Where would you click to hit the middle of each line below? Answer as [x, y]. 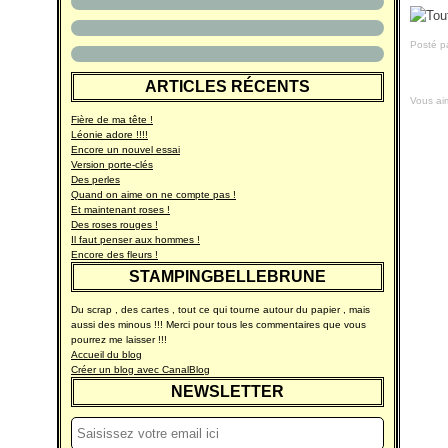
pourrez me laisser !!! [119, 339]
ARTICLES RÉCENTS [228, 86]
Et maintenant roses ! [120, 209]
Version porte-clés [112, 164]
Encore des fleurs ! [114, 254]
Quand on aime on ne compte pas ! [153, 194]
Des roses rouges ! [114, 224]
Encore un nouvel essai [125, 149]
